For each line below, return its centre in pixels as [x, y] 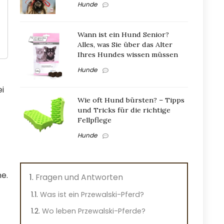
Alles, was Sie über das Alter [125, 44]
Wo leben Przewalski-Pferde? [94, 211]
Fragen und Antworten [79, 177]
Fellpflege [94, 120]
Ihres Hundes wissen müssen [128, 54]
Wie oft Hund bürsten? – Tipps [131, 100]
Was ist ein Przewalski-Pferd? [92, 194]
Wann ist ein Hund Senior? [123, 34]
